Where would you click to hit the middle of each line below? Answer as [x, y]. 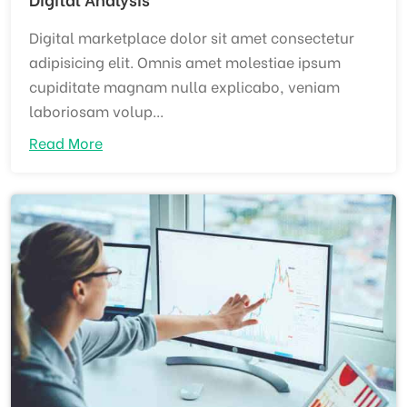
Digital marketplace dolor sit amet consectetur [192, 37]
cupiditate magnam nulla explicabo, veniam [184, 86]
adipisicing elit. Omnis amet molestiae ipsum [185, 62]
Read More [66, 143]
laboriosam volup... [96, 111]
